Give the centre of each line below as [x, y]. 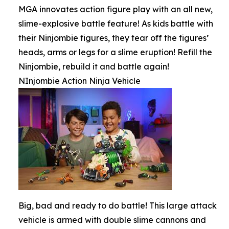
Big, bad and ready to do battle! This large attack [118, 206]
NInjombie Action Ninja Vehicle [79, 81]
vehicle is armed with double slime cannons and [112, 220]
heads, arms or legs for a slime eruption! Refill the [115, 52]
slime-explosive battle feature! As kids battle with [116, 24]
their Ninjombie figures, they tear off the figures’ [113, 38]
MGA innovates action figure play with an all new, [116, 9]
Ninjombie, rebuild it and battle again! [94, 67]
